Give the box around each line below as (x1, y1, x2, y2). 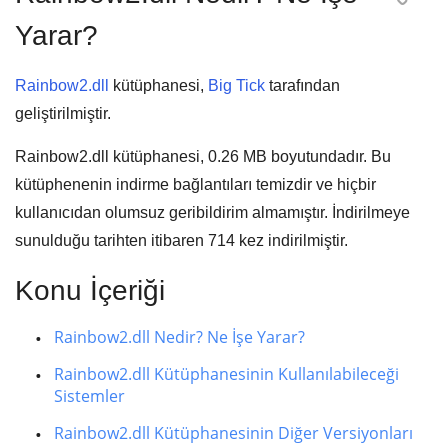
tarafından (265, 77, 340, 94)
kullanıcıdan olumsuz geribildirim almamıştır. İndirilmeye (15, 204, 410, 221)
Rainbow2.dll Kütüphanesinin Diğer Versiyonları (54, 422, 413, 444)
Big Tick (208, 77, 265, 94)
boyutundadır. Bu (267, 148, 391, 165)
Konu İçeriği (15, 275, 165, 306)
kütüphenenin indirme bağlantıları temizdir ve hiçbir (15, 176, 376, 193)
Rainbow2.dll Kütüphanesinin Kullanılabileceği (54, 363, 399, 385)
